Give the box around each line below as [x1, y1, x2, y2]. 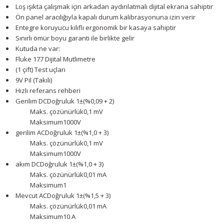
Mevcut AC [15, 191, 47, 200]
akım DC [15, 159, 40, 168]
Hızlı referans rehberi [15, 86, 80, 95]
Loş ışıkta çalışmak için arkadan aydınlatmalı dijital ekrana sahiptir [15, 2, 213, 11]
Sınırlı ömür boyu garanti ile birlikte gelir [15, 33, 134, 42]
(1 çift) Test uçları [15, 65, 65, 74]
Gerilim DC [15, 96, 47, 105]
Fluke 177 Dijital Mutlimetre [15, 54, 95, 63]
